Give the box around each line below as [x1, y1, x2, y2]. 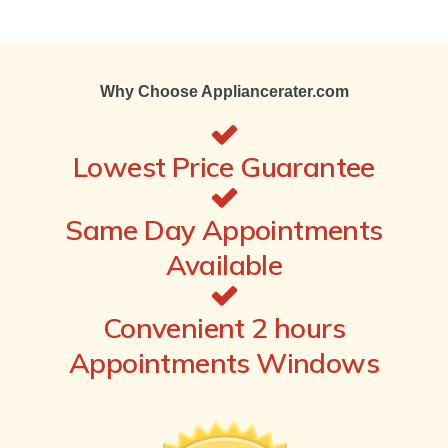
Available [165, 246, 283, 282]
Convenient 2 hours [102, 309, 346, 345]
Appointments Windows [69, 344, 379, 380]
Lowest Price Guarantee [73, 148, 375, 184]
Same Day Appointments [65, 211, 383, 247]
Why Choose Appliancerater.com [99, 82, 349, 100]
